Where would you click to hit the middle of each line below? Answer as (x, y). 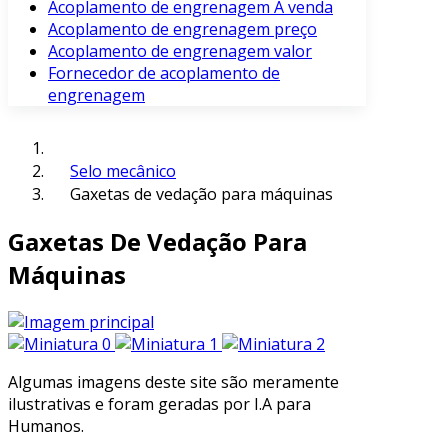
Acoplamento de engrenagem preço (182, 29)
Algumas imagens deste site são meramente (173, 381)
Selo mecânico (123, 171)
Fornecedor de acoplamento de (164, 73)
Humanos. (46, 425)
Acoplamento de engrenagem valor (180, 51)
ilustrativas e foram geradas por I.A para (159, 403)
